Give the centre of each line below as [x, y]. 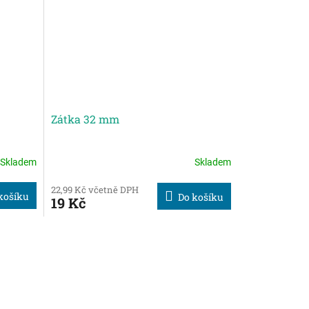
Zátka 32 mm [85, 119]
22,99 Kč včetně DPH [94, 189]
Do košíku [200, 197]
